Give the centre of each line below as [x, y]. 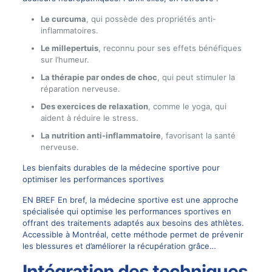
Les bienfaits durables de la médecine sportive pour [121, 167]
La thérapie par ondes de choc [99, 77]
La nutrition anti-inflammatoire [100, 135]
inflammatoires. [69, 30]
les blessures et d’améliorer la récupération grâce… [119, 246]
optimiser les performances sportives [93, 179]
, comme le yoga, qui [187, 106]
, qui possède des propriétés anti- [151, 19]
